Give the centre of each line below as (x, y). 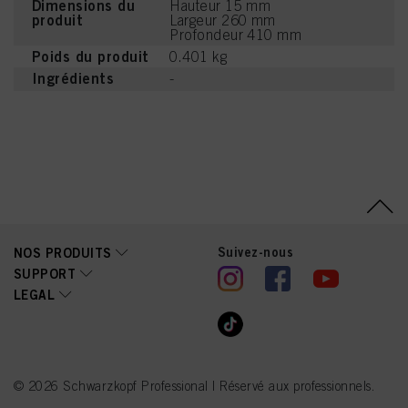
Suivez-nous (256, 252)
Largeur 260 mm (223, 20)
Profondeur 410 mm (236, 35)
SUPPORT (45, 274)
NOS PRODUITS (63, 253)
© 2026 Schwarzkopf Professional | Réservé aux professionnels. (194, 386)
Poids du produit (91, 56)
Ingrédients (73, 78)
